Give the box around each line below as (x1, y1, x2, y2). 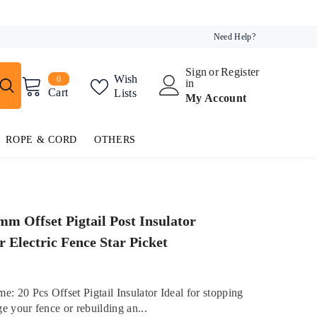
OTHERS (93, 134, 137, 145)
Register (220, 66, 260, 79)
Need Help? (213, 32, 255, 42)
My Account (185, 92, 247, 105)
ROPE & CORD (6, 134, 77, 145)
